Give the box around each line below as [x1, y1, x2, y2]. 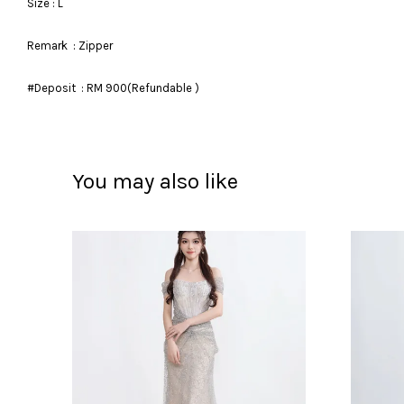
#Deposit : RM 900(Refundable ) [27, 81, 199, 96]
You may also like [72, 169, 238, 195]
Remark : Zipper [27, 39, 113, 53]
